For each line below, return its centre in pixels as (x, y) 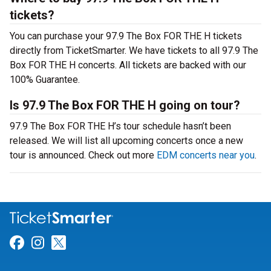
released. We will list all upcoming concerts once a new (126, 141)
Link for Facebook (82, 243)
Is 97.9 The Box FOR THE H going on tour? (125, 105)
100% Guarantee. (45, 80)
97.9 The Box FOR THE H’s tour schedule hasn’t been (120, 126)
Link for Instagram (104, 243)
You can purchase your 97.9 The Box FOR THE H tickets (126, 36)
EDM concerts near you (206, 155)
